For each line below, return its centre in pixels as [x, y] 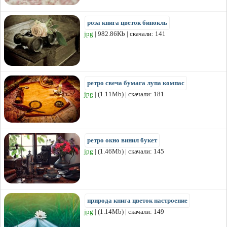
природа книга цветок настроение [137, 200]
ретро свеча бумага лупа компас [136, 83]
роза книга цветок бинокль [127, 22]
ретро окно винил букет [122, 140]
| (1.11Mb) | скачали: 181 [129, 94]
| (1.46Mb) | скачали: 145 [129, 151]
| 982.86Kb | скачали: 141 [129, 33]
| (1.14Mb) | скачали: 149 [129, 211]
